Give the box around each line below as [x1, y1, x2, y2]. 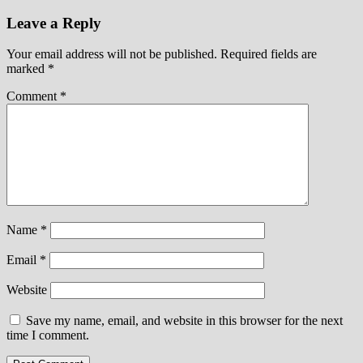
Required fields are [220, 47, 317, 62]
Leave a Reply [6, 14, 101, 32]
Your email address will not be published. [6, 47, 217, 62]
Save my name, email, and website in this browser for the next [26, 314, 343, 328]
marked [6, 62, 48, 76]
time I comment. [6, 328, 89, 343]
